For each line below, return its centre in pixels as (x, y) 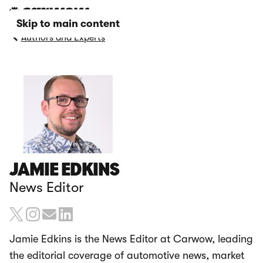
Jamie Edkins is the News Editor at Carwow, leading (131, 239)
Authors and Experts (63, 38)
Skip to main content (68, 23)
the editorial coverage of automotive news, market (127, 256)
